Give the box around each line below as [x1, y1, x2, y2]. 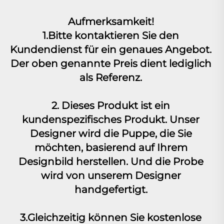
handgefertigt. [74, 183, 150, 196]
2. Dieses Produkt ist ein [51, 99, 170, 112]
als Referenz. [79, 71, 144, 84]
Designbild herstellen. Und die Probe [18, 155, 203, 168]
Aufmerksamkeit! [67, 15, 156, 28]
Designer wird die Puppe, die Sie [29, 127, 192, 140]
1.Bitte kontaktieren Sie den [42, 29, 179, 42]
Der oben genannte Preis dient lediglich [10, 57, 211, 70]
